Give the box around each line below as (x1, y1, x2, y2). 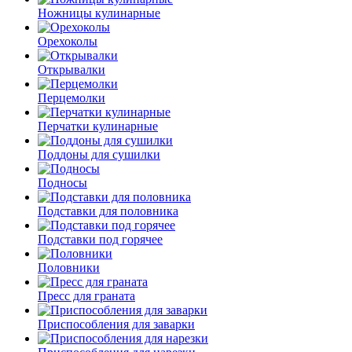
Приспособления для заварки (38, 317, 195, 331)
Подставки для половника (38, 203, 178, 218)
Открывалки (38, 62, 105, 76)
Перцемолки (38, 90, 105, 104)
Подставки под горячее (38, 232, 163, 246)
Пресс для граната (38, 288, 135, 302)
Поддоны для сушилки (38, 147, 160, 161)
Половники (38, 260, 100, 274)
